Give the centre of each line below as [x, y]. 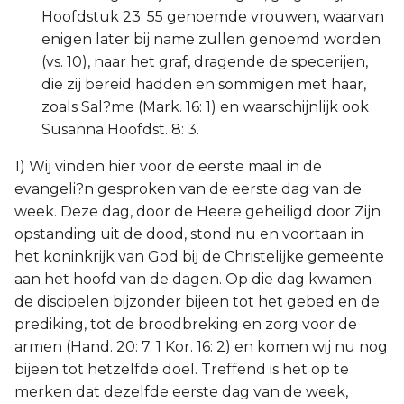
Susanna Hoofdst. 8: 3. [120, 129]
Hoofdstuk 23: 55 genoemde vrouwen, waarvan [213, 17]
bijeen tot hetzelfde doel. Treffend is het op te [182, 369]
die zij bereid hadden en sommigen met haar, [204, 84]
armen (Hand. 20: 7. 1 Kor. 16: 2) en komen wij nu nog [201, 347]
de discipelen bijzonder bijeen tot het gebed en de [197, 302]
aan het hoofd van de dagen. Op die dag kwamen [193, 279]
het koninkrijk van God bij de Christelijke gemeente [199, 257]
